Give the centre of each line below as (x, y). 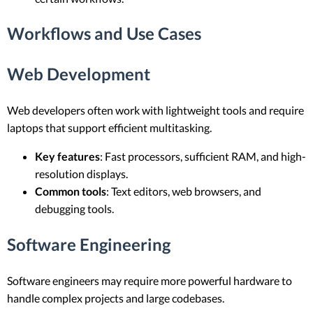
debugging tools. (74, 209)
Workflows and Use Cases (104, 34)
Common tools (71, 191)
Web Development (79, 74)
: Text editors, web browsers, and (184, 191)
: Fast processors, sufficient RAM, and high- (203, 156)
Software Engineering (89, 245)
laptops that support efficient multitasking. (109, 128)
